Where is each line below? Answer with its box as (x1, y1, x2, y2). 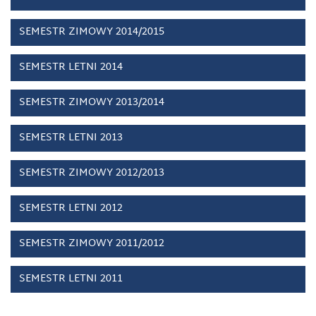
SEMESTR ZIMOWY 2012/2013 (19, 164, 164, 183)
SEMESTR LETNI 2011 (19, 269, 123, 288)
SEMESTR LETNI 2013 (19, 128, 123, 147)
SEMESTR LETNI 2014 (19, 58, 123, 77)
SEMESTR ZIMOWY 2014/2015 (19, 23, 164, 42)
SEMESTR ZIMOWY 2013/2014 (19, 93, 164, 112)
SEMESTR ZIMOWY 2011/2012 (19, 234, 164, 253)
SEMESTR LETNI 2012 (19, 199, 123, 218)
